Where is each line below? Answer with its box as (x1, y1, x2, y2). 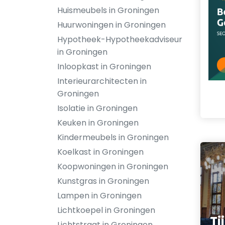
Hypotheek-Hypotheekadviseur (57, 34, 182, 45)
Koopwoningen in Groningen (57, 161, 168, 172)
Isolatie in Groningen (57, 102, 138, 114)
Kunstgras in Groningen (57, 175, 149, 187)
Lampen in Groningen (57, 190, 142, 201)
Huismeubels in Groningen (57, 5, 159, 16)
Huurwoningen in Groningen (57, 19, 166, 31)
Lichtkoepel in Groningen (57, 204, 155, 216)
